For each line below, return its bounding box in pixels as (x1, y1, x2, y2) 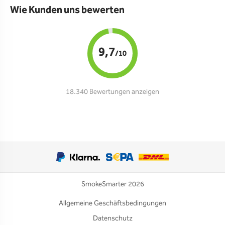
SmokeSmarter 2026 (81, 179, 144, 190)
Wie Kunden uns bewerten (10, 2, 125, 18)
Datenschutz (92, 213, 133, 224)
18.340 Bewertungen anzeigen (66, 86, 159, 97)
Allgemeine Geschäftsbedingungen (59, 198, 166, 209)
